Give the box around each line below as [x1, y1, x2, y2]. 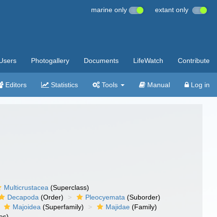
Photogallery [31, 57, 69, 64]
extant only [155, 6, 192, 14]
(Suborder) [125, 193, 161, 201]
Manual [145, 81, 170, 89]
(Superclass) [48, 184, 90, 191]
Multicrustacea [4, 184, 49, 191]
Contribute [178, 57, 210, 64]
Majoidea [13, 203, 41, 211]
